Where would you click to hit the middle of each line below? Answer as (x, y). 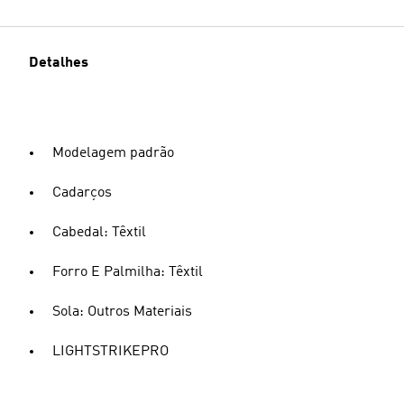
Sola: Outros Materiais (122, 312)
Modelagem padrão (113, 153)
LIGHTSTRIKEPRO (110, 352)
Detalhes (59, 63)
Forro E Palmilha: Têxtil (128, 272)
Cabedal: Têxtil (99, 233)
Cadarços (82, 193)
